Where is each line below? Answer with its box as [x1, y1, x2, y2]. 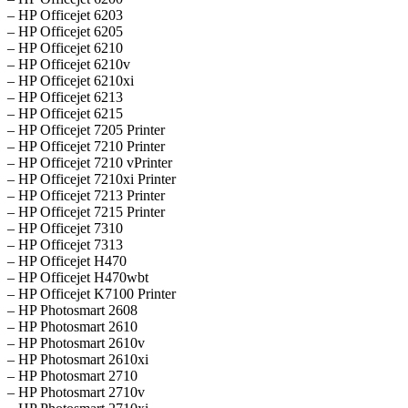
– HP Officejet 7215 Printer [7, 204, 165, 220]
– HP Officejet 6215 [7, 106, 123, 122]
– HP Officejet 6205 [7, 24, 123, 40]
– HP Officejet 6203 [7, 7, 123, 24]
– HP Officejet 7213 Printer [7, 188, 165, 204]
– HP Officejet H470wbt [7, 270, 148, 286]
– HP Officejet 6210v [7, 56, 130, 73]
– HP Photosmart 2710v [7, 384, 145, 401]
